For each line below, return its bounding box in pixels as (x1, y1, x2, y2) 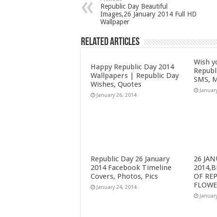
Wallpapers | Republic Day (91, 71, 179, 80)
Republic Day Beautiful (100, 2, 168, 10)
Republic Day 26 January (91, 154, 170, 163)
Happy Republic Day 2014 (91, 62, 174, 71)
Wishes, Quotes (91, 79, 141, 89)
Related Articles (81, 36, 139, 48)
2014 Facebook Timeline (91, 163, 171, 172)
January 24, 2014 (96, 184, 137, 190)
